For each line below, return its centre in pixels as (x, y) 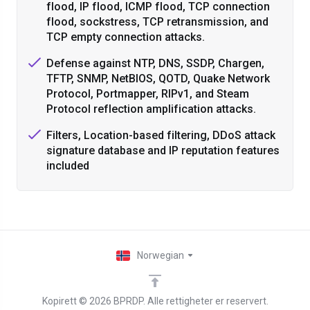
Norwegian (161, 255)
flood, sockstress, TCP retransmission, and (157, 22)
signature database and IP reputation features (163, 151)
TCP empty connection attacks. (126, 37)
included (68, 166)
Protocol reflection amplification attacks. (151, 109)
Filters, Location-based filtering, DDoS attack (161, 135)
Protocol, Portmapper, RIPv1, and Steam (148, 94)
